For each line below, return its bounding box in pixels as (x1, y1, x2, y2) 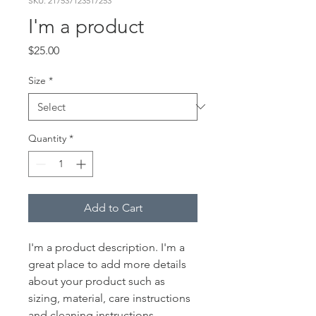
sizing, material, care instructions (28, 291, 190, 305)
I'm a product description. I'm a (28, 240, 185, 254)
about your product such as (28, 274, 165, 288)
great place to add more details (28, 257, 186, 271)
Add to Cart (83, 200, 142, 214)
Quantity (28, 131, 66, 145)
